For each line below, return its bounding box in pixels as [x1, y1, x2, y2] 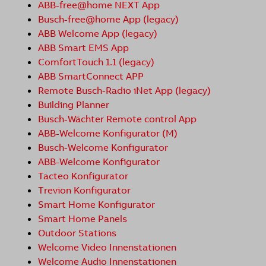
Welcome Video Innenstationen [38, 241, 176, 254]
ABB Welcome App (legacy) [38, 27, 157, 40]
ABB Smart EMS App [38, 42, 129, 54]
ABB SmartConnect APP [38, 70, 144, 83]
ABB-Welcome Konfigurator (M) [38, 127, 178, 140]
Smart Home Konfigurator [38, 198, 155, 211]
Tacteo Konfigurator [38, 170, 128, 182]
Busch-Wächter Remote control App [38, 113, 197, 125]
